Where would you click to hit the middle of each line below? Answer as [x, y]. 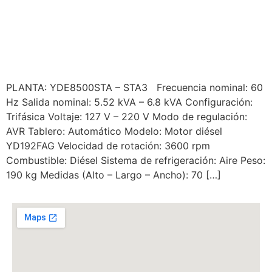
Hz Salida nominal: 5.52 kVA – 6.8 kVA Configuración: [129, 102]
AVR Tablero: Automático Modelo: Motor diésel [114, 131]
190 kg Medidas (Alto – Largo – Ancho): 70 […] [114, 175]
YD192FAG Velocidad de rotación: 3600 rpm [108, 146]
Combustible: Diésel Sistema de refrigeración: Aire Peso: [136, 160]
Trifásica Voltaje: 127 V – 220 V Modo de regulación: [127, 117]
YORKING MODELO [94, 36]
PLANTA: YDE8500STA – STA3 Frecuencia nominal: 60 [134, 87]
